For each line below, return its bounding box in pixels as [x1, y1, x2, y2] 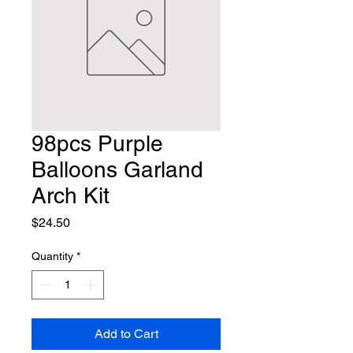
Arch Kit [32, 183, 110, 209]
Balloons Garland [32, 157, 203, 183]
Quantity [32, 250, 73, 263]
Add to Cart [94, 326, 158, 342]
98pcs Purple [32, 131, 163, 157]
